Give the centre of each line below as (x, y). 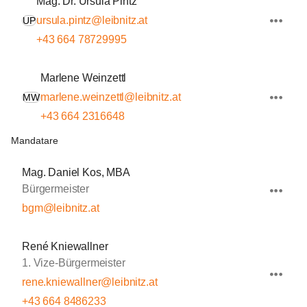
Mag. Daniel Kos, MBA (76, 172)
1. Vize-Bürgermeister (74, 263)
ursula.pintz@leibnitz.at (92, 20)
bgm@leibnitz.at (61, 208)
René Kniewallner (65, 246)
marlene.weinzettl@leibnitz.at (111, 97)
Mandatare (35, 140)
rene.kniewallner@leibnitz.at (90, 282)
